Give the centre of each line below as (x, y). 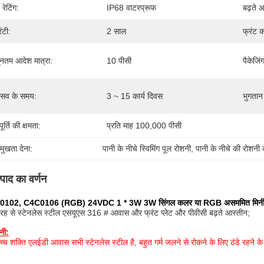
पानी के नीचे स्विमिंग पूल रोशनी (147, 148)
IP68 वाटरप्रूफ (131, 8)
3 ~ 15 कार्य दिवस (135, 96)
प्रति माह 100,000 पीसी (144, 126)
